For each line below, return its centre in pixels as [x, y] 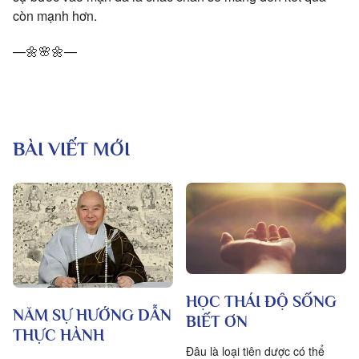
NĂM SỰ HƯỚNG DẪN [92, 315]
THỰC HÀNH [58, 335]
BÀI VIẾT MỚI [71, 149]
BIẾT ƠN [217, 321]
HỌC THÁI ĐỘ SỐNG [261, 301]
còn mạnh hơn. [55, 16]
